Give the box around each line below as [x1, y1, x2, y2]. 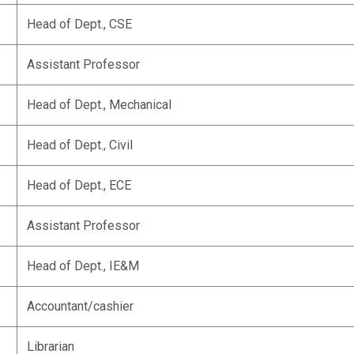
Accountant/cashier [27, 299, 134, 314]
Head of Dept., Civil [27, 137, 133, 153]
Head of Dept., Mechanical [27, 97, 171, 112]
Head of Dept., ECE [27, 178, 131, 193]
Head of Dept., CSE [27, 17, 132, 32]
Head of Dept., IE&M [27, 258, 139, 273]
